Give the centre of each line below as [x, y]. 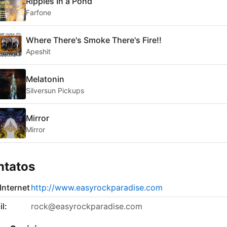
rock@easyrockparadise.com [87, 206]
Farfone [39, 12]
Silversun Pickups [55, 90]
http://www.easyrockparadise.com [97, 188]
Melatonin [45, 79]
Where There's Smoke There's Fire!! [94, 40]
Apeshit [38, 51]
